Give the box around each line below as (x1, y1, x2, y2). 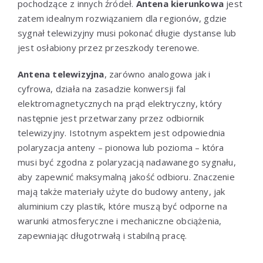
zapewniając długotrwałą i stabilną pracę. (18, 229, 187, 241)
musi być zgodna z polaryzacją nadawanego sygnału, (18, 156, 236, 168)
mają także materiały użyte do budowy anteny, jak (18, 185, 225, 197)
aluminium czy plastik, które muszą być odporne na (18, 200, 227, 212)
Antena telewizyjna (18, 68, 104, 80)
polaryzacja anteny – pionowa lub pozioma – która (18, 141, 224, 153)
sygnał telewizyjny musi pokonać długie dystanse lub (18, 26, 237, 39)
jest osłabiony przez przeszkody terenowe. (18, 41, 200, 53)
